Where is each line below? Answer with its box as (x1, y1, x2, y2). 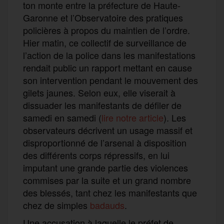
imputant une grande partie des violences (23, 160, 188, 174)
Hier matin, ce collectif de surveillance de (23, 35, 186, 49)
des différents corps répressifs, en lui (23, 148, 169, 161)
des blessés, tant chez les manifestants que (23, 185, 197, 199)
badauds (90, 198, 124, 211)
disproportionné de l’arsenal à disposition (23, 135, 186, 149)
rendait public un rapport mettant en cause (23, 60, 192, 74)
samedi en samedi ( (23, 110, 101, 124)
